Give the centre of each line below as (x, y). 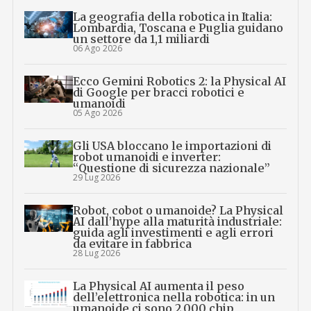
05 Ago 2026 (98, 112)
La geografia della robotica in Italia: (173, 16)
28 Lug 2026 (97, 253)
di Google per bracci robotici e (159, 92)
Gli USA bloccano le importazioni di (173, 145)
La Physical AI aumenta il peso (159, 286)
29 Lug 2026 (97, 177)
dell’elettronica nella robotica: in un (174, 297)
